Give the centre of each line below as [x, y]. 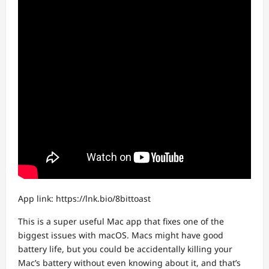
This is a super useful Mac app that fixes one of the [121, 221]
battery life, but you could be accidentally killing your [125, 249]
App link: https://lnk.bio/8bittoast [84, 198]
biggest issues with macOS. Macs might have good [121, 235]
